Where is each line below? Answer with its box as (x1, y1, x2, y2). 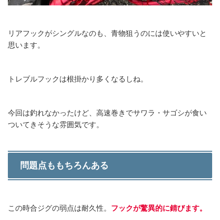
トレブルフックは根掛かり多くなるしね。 (8, 75, 148, 83)
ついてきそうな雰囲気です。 (8, 120, 104, 129)
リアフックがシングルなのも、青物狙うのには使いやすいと (8, 29, 207, 38)
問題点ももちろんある (20, 161, 109, 171)
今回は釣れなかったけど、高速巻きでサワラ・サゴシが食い (8, 109, 207, 117)
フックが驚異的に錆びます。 (111, 203, 207, 212)
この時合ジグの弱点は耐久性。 (8, 203, 111, 212)
